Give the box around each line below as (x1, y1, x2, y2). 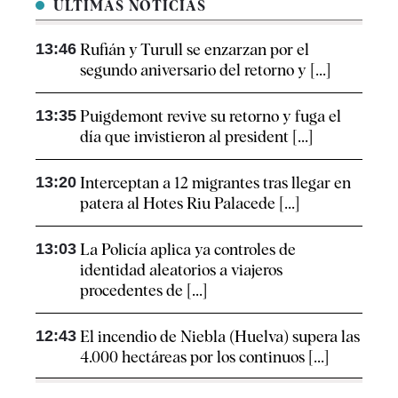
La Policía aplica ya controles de (80, 239, 296, 259)
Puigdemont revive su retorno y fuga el (80, 106, 341, 125)
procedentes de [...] (80, 280, 207, 299)
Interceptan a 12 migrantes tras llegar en (80, 172, 351, 192)
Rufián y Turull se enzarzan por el (80, 39, 309, 59)
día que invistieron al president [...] (80, 126, 313, 146)
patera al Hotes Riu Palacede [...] (80, 193, 299, 212)
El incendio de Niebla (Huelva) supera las (80, 326, 360, 346)
